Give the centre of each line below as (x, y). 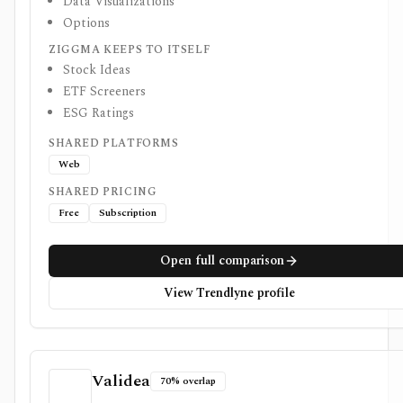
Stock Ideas (97, 70)
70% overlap (188, 381)
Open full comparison (222, 260)
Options (86, 23)
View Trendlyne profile (229, 293)
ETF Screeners (104, 91)
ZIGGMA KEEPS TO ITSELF (130, 50)
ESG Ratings (99, 113)
